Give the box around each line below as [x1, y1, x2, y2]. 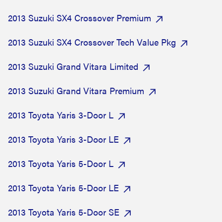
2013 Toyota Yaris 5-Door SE [8, 206, 119, 218]
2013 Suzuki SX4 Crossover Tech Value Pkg [8, 36, 176, 48]
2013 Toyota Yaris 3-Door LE [8, 133, 119, 145]
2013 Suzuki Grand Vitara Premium [8, 84, 144, 97]
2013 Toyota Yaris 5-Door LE [8, 181, 119, 194]
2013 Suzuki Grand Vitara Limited [8, 60, 138, 72]
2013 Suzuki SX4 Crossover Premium [8, 11, 151, 24]
